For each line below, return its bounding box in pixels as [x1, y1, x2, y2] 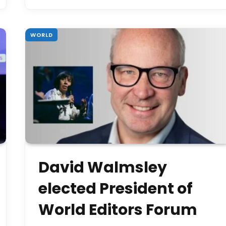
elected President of [38, 178, 193, 199]
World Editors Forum [38, 199, 197, 220]
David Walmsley [38, 156, 167, 178]
